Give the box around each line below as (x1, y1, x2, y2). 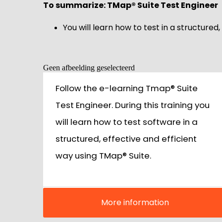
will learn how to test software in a (55, 116, 198, 128)
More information (101, 197, 169, 209)
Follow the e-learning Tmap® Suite (55, 82, 198, 95)
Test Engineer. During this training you (55, 99, 210, 111)
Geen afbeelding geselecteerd (43, 63, 135, 72)
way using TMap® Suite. (55, 150, 151, 162)
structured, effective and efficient (55, 133, 197, 145)
